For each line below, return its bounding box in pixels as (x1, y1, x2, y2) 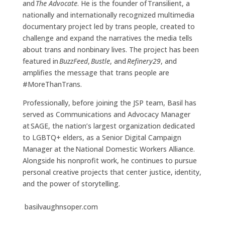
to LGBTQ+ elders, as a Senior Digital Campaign (22, 133, 181, 142)
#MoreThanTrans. (22, 79, 82, 89)
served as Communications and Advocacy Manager (22, 109, 190, 119)
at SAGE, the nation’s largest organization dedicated (22, 121, 195, 131)
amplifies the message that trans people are (22, 68, 169, 77)
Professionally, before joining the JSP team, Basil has (22, 98, 196, 107)
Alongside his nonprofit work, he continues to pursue (22, 156, 197, 165)
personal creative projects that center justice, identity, (22, 167, 201, 177)
